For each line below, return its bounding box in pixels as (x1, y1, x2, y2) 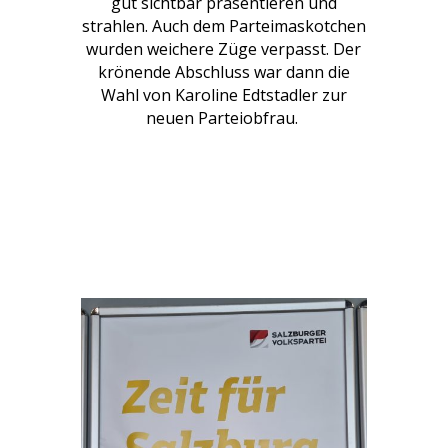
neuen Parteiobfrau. (145, 106, 302, 129)
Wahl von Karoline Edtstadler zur (100, 83, 347, 106)
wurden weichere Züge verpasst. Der (86, 37, 362, 60)
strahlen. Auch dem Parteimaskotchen (81, 14, 366, 37)
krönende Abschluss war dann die (97, 60, 350, 83)
